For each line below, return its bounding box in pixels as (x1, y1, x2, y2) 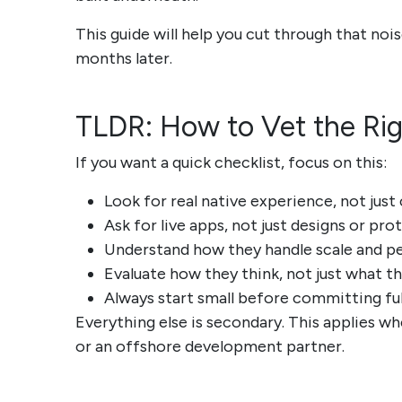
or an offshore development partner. (75, 336, 345, 357)
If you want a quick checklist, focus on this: (75, 153, 387, 173)
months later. (75, 48, 172, 69)
